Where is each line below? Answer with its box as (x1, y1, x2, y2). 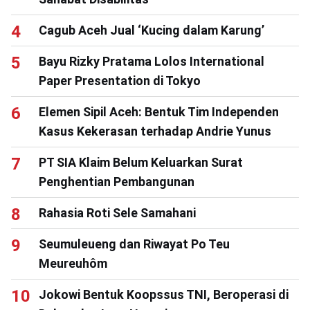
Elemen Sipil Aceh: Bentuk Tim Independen (39, 104, 279, 120)
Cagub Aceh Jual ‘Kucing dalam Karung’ (39, 23, 264, 38)
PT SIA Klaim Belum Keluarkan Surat (39, 155, 243, 170)
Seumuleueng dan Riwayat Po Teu (39, 237, 230, 252)
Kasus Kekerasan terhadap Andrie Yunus (39, 124, 271, 139)
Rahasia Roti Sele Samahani (39, 206, 196, 221)
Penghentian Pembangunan (39, 174, 194, 190)
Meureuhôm (39, 256, 107, 271)
